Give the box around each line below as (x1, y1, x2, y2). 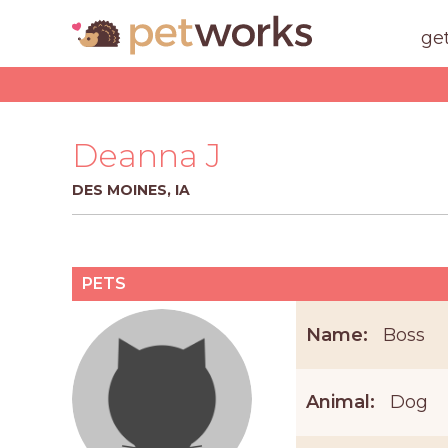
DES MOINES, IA (72, 181, 190, 199)
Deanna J (72, 136, 221, 175)
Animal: (305, 391, 375, 414)
